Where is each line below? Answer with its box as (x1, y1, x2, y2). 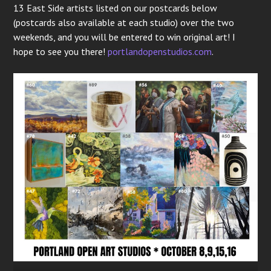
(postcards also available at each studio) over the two (13, 16, 235, 28)
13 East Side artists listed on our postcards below (13, 1, 218, 14)
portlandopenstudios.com (108, 45, 212, 57)
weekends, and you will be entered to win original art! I (13, 30, 236, 43)
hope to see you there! (13, 45, 108, 57)
